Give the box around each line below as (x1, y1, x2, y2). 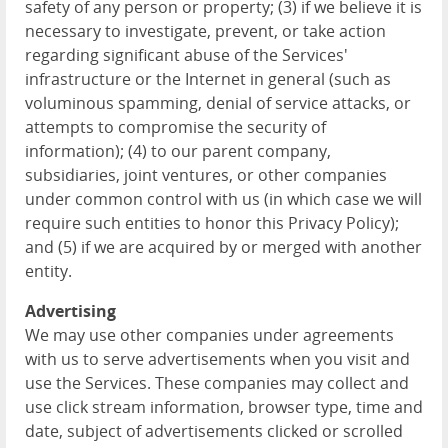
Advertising (25, 300, 116, 322)
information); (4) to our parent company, (25, 140, 331, 162)
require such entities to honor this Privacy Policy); (25, 212, 399, 234)
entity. (25, 260, 72, 282)
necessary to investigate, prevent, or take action (25, 20, 386, 42)
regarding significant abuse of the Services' (25, 44, 348, 66)
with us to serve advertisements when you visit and (25, 348, 410, 370)
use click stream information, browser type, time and (25, 396, 423, 418)
